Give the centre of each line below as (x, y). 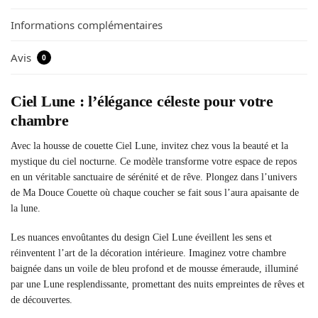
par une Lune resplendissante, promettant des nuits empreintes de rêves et (158, 285)
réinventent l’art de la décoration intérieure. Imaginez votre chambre (148, 253)
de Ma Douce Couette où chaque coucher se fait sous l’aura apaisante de (155, 192)
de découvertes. (42, 300)
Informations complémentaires (87, 25)
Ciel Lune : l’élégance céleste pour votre (142, 101)
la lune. (26, 208)
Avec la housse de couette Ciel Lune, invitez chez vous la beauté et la (149, 146)
